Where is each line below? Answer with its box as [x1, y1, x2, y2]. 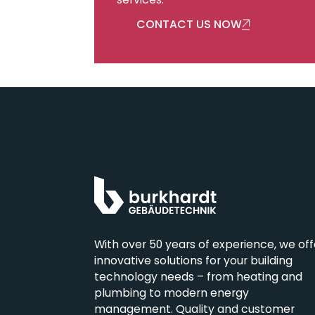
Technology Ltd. [142, 287, 229, 304]
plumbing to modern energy [94, 284, 250, 301]
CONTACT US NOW [136, 16, 242, 33]
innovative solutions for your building [94, 252, 293, 269]
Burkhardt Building [142, 271, 241, 288]
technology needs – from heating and [94, 268, 303, 285]
